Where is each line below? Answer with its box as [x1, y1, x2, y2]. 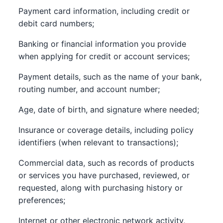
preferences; [18, 195, 66, 205]
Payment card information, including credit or [18, 6, 190, 16]
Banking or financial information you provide [18, 39, 187, 49]
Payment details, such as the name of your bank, [18, 72, 202, 82]
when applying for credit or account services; [18, 51, 190, 61]
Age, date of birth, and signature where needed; [18, 105, 200, 114]
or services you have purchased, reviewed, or [18, 170, 190, 180]
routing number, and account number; [18, 84, 160, 94]
